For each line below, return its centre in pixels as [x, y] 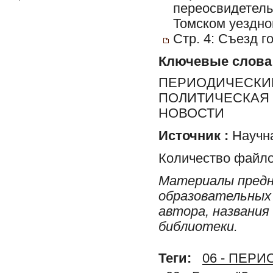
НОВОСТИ [191, 113]
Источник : [193, 136]
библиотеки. [198, 226]
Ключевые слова [215, 62]
